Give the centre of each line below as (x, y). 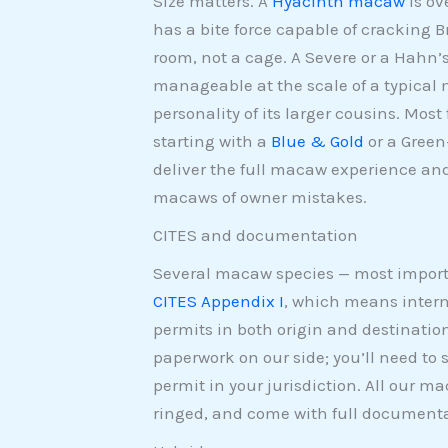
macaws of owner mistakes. (259, 197)
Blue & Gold (317, 141)
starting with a (211, 141)
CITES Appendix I (218, 301)
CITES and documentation (255, 235)
